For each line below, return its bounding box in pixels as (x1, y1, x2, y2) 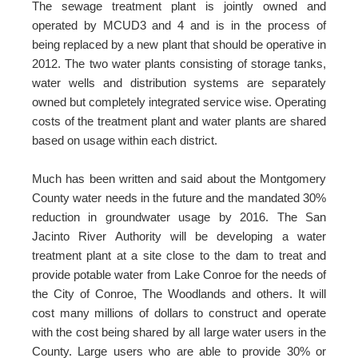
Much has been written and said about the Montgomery (32, 172, 326, 185)
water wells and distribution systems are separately (32, 76, 326, 89)
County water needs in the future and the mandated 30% (32, 191, 326, 205)
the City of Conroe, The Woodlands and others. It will (32, 287, 326, 300)
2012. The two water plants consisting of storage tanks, (32, 57, 326, 70)
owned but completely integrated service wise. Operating (32, 95, 326, 109)
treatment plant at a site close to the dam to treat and (32, 249, 326, 262)
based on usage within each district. (32, 133, 217, 147)
